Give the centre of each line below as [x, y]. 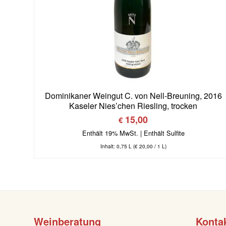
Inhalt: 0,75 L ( [117, 147]
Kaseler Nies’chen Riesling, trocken [133, 106]
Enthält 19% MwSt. [110, 133]
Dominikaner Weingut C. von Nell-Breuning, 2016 [133, 96]
